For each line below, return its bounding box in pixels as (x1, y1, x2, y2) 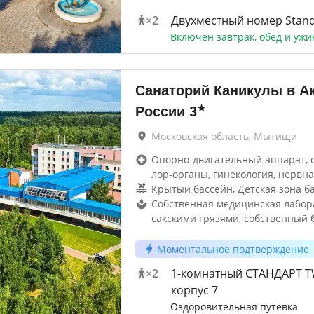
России (135, 104, 185, 119)
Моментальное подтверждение (156, 242, 309, 256)
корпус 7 (170, 282, 218, 298)
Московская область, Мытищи (151, 130, 297, 143)
